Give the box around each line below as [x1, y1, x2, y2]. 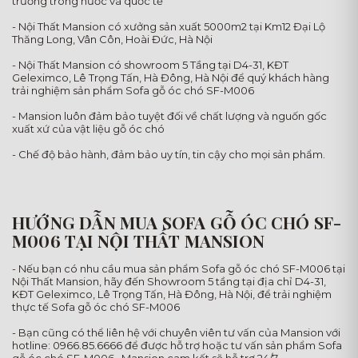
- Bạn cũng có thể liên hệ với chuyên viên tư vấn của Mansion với [12, 325, 340, 339]
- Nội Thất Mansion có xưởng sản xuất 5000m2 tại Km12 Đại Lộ [12, 19, 325, 33]
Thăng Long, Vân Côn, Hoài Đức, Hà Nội [12, 32, 213, 46]
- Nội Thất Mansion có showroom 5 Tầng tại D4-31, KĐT [12, 58, 288, 71]
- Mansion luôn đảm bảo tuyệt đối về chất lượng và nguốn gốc [12, 109, 327, 122]
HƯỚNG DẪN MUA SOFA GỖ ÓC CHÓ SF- [12, 210, 342, 233]
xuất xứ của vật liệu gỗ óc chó [12, 121, 165, 135]
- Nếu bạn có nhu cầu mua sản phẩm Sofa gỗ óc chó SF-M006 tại [12, 261, 345, 275]
